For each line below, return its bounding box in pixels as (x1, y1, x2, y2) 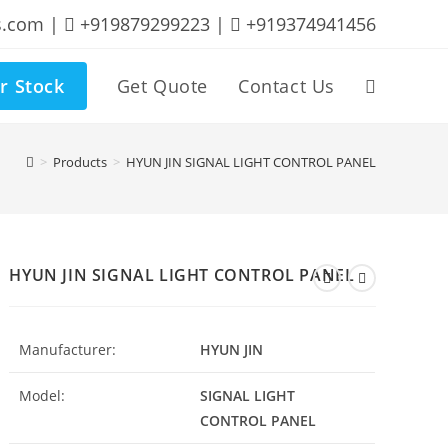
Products (53, 153, 107, 171)
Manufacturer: (19, 340, 117, 359)
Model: (19, 386, 66, 405)
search (365, 224, 410, 243)
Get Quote (116, 74, 208, 98)
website (365, 150, 417, 169)
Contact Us (238, 74, 335, 98)
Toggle (365, 76, 409, 95)
